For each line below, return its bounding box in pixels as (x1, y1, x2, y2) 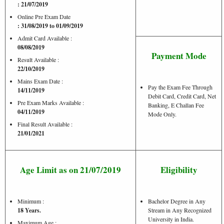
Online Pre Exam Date (17, 12, 70, 20)
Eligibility (160, 163, 197, 176)
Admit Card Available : (17, 33, 72, 42)
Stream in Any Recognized (148, 205, 211, 214)
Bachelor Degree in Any (148, 196, 205, 205)
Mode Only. (148, 109, 176, 118)
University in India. (148, 214, 194, 223)
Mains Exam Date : (17, 76, 63, 85)
